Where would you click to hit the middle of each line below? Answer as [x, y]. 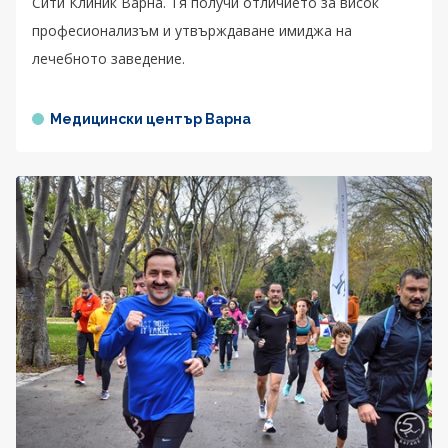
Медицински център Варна [150, 118]
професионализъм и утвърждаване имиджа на [192, 30]
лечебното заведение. [108, 58]
